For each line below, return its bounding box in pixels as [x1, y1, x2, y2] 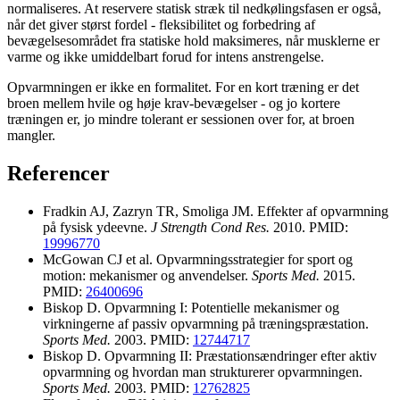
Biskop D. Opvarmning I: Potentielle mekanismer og [43, 299, 339, 315]
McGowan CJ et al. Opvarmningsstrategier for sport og [43, 251, 353, 267]
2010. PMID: [270, 219, 348, 235]
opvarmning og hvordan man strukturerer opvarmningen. [43, 363, 362, 379]
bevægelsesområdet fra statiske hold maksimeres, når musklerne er [7, 32, 379, 48]
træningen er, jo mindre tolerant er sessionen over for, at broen [7, 111, 354, 127]
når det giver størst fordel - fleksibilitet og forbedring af [7, 16, 315, 32]
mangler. [7, 127, 55, 143]
